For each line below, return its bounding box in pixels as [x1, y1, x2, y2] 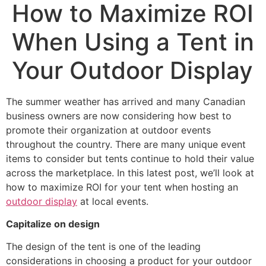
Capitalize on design [6, 217, 221, 230]
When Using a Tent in [12, 27, 254, 56]
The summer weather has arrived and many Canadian [6, 95, 245, 107]
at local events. [77, 195, 148, 207]
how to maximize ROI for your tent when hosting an [6, 180, 238, 193]
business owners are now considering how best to [6, 109, 232, 122]
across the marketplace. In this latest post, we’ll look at [6, 166, 254, 179]
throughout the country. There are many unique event [6, 138, 246, 150]
